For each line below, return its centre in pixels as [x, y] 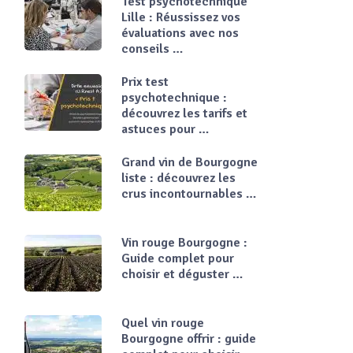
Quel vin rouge [163, 323]
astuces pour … [165, 129]
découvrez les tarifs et [184, 113]
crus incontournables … [189, 194]
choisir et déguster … [182, 274]
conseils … [152, 49]
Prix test [145, 82]
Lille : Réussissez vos [181, 17]
